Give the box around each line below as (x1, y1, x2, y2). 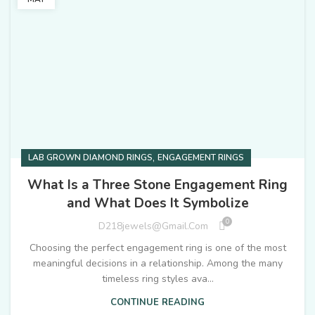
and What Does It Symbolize (66, 193, 249, 212)
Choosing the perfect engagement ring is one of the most (29, 240, 286, 255)
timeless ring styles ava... (101, 271, 214, 285)
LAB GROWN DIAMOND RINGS (28, 151, 153, 163)
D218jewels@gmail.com (98, 219, 208, 233)
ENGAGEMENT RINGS (157, 151, 244, 163)
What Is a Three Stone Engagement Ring (27, 175, 288, 194)
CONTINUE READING (110, 295, 205, 309)
